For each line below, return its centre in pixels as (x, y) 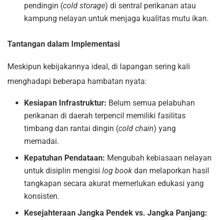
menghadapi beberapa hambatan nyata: (77, 82)
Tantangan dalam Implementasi (64, 44)
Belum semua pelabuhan (151, 103)
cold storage (84, 6)
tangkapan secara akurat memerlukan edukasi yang (114, 184)
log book (117, 171)
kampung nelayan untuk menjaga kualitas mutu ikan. (117, 19)
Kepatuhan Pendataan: (65, 158)
